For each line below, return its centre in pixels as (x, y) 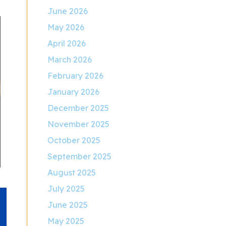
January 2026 (74, 92)
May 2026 (66, 27)
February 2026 (76, 76)
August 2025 (72, 173)
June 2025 (68, 205)
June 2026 (68, 11)
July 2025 (66, 189)
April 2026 (67, 43)
